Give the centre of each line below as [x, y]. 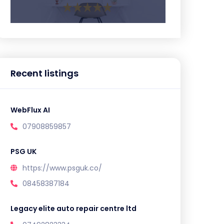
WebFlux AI [30, 110]
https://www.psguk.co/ [62, 168]
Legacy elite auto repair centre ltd [73, 208]
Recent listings [44, 73]
